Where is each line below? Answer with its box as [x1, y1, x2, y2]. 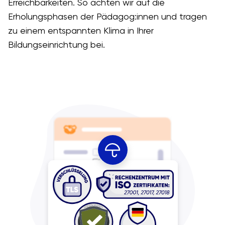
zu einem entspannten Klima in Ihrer [8, 25, 154, 36]
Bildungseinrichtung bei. [8, 39, 105, 50]
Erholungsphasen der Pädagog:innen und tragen [8, 11, 207, 22]
